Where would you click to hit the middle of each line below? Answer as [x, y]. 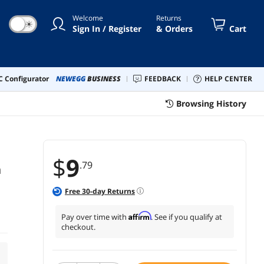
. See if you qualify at [187, 217]
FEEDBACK [165, 78]
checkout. [78, 227]
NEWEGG [71, 78]
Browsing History [211, 103]
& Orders [174, 28]
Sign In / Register [107, 28]
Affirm [140, 215]
